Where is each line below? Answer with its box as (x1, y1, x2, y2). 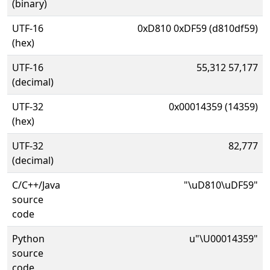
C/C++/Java (12, 178, 60, 192)
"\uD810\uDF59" (184, 178, 258, 192)
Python (12, 232, 45, 245)
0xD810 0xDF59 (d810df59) (137, 22, 258, 35)
